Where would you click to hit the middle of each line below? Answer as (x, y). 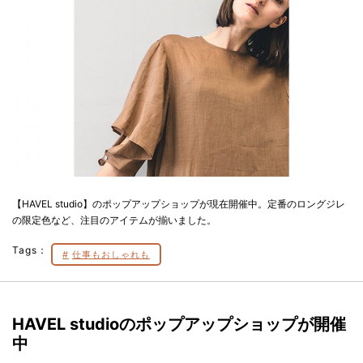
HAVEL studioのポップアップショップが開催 (179, 325)
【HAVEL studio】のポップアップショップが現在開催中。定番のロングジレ (179, 204)
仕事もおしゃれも (111, 255)
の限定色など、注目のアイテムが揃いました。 (114, 220)
